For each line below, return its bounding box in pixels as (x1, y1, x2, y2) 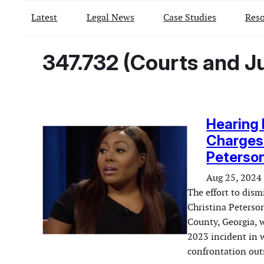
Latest (31, 11, 58, 24)
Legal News (86, 11, 134, 24)
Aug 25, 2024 (206, 171, 262, 184)
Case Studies (163, 11, 216, 24)
